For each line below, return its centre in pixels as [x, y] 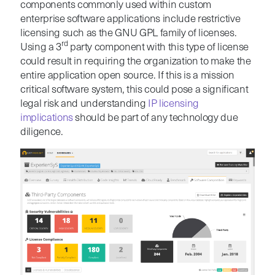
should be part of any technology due [155, 118]
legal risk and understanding [84, 104]
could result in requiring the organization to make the [135, 61]
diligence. [41, 132]
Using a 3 [41, 47]
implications [46, 118]
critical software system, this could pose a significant [134, 90]
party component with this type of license [158, 47]
